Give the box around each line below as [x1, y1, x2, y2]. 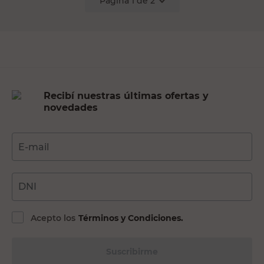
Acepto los [31, 213, 75, 224]
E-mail [18, 141, 49, 153]
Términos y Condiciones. [78, 213, 183, 224]
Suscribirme [106, 246, 158, 258]
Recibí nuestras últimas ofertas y [44, 90, 209, 102]
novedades [44, 102, 98, 114]
